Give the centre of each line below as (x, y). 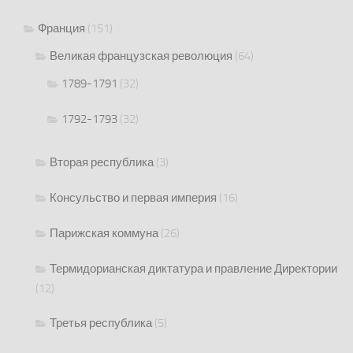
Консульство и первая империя (133, 198)
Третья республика (101, 323)
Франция (61, 29)
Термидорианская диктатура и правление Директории (193, 269)
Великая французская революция (141, 56)
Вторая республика (102, 163)
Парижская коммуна (104, 234)
